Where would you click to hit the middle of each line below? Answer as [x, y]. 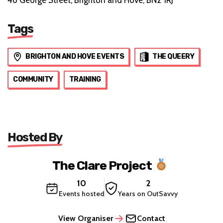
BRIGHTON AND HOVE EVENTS [75, 56]
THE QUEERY [173, 56]
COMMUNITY [33, 79]
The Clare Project [102, 165]
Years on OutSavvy [148, 194]
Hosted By [35, 137]
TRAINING [85, 79]
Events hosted [81, 194]
